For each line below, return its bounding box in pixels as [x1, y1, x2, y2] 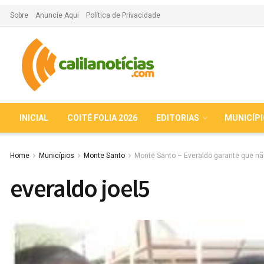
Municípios [39, 151, 74, 160]
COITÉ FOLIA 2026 [67, 113, 137, 123]
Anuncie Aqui [35, 11, 79, 19]
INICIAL [19, 113, 48, 123]
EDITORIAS [156, 113, 199, 123]
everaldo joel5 [10, 173, 150, 203]
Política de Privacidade [86, 11, 160, 19]
